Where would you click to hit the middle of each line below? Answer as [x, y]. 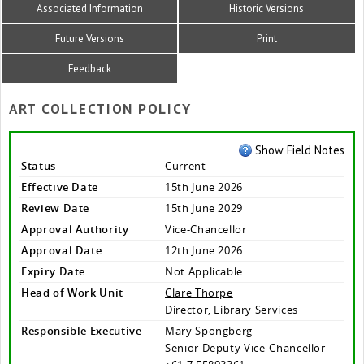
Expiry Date [54, 272]
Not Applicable [204, 272]
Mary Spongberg [209, 331]
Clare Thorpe [199, 293]
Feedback [89, 68]
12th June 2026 [204, 251]
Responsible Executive [82, 331]
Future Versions [89, 38]
